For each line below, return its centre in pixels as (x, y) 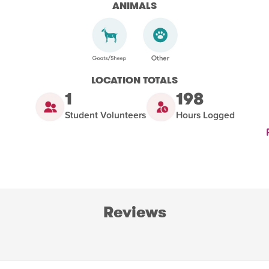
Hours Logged (205, 115)
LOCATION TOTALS (134, 80)
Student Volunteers (105, 115)
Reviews (134, 212)
